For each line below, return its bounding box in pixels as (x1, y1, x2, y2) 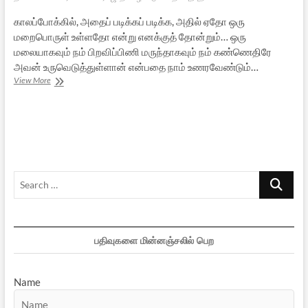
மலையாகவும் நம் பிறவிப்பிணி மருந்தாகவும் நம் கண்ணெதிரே (13, 45, 272, 58)
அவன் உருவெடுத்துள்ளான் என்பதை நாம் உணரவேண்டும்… (13, 60, 258, 73)
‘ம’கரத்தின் (49, 86, 87, 97)
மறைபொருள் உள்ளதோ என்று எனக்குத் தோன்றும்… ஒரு (13, 30, 246, 43)
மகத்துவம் (49, 98, 85, 109)
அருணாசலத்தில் (49, 74, 107, 85)
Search (259, 171, 291, 184)
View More (13, 74, 51, 85)
